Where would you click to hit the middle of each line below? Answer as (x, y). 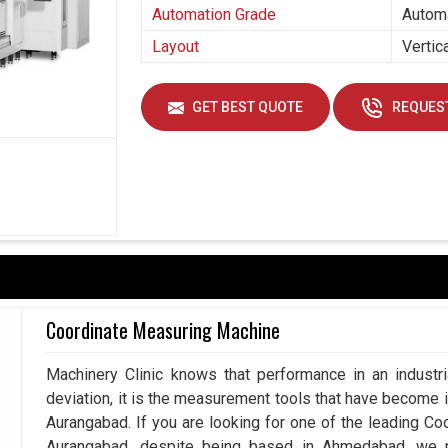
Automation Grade (214, 15)
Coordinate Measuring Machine (163, 330)
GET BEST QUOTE (246, 107)
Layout (176, 47)
